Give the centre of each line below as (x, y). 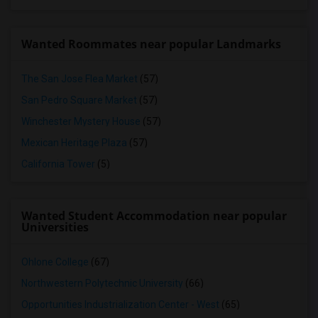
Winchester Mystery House (81, 121)
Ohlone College (55, 262)
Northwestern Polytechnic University (102, 283)
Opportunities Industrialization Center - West (120, 305)
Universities (55, 227)
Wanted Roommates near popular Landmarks (151, 44)
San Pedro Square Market (79, 100)
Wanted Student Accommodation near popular (154, 216)
